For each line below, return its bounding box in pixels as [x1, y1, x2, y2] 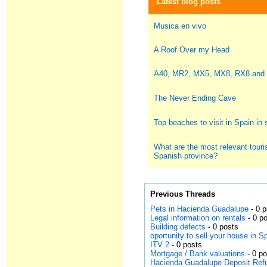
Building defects [150, 222, 206, 231]
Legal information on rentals [150, 213, 246, 222]
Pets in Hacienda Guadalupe [150, 204, 249, 213]
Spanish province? [154, 151, 218, 160]
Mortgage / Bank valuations [150, 249, 246, 258]
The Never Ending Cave [154, 94, 237, 103]
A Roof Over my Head [154, 45, 230, 54]
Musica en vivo [154, 21, 207, 30]
